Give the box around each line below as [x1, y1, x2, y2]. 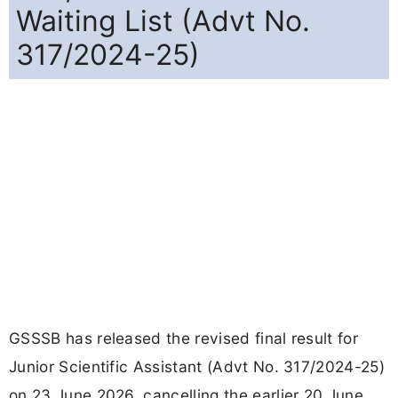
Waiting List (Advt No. [16, 4, 310, 39]
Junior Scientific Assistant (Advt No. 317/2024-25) [9, 357, 386, 377]
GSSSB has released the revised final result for [9, 329, 359, 348]
